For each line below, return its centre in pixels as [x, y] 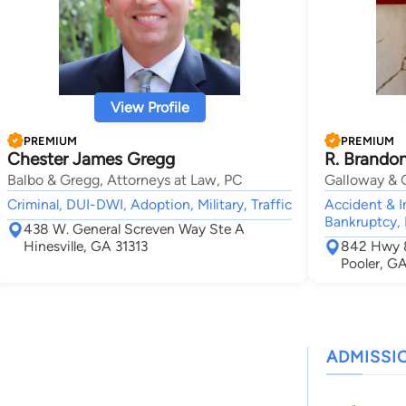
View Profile [150, 107]
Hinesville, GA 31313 [86, 246]
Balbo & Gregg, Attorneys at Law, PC [125, 180]
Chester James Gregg [91, 159]
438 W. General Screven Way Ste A [134, 229]
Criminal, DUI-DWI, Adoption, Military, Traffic [150, 204]
